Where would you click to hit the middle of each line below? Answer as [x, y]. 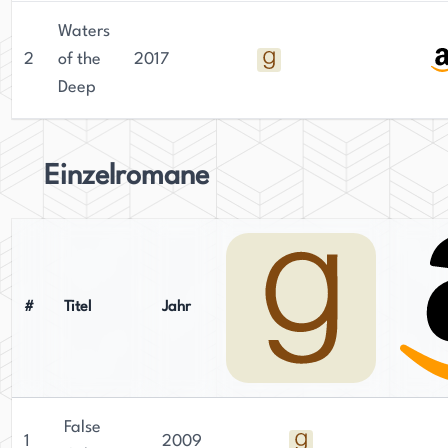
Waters [84, 31]
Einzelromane [126, 177]
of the [79, 59]
